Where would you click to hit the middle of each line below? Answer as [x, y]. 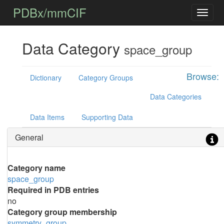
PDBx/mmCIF [50, 12]
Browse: [202, 76]
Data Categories [175, 96]
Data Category [73, 48]
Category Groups [105, 77]
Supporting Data [107, 117]
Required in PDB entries [53, 190]
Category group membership [62, 212]
